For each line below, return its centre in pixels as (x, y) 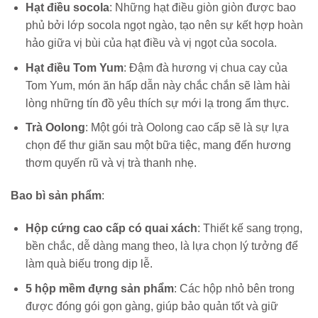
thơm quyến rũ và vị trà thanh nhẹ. (111, 163)
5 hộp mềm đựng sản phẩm (99, 288)
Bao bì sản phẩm (56, 196)
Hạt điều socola (67, 8)
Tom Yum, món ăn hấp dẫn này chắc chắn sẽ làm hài (158, 85)
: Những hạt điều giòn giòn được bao (202, 8)
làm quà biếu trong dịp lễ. (89, 264)
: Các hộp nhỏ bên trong (234, 288)
